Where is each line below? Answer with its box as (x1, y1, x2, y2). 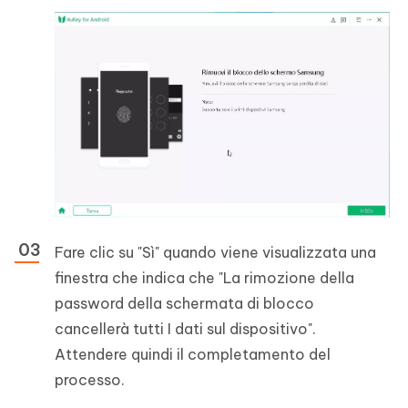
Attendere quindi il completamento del (55, 344, 331, 363)
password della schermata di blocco (55, 293, 314, 312)
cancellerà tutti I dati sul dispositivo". (55, 319, 316, 338)
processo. (55, 370, 125, 389)
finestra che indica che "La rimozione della (55, 268, 354, 287)
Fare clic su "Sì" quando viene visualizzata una (55, 242, 376, 261)
